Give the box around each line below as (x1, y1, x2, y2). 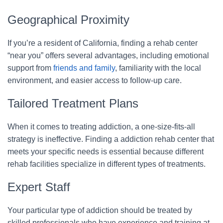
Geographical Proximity (7, 12, 129, 26)
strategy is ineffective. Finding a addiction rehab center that (7, 134, 214, 143)
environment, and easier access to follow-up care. (7, 76, 182, 85)
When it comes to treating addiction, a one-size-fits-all (7, 122, 195, 131)
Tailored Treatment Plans (7, 96, 138, 110)
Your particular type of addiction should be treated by (7, 206, 192, 215)
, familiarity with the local (115, 63, 201, 72)
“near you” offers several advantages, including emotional (7, 51, 209, 60)
